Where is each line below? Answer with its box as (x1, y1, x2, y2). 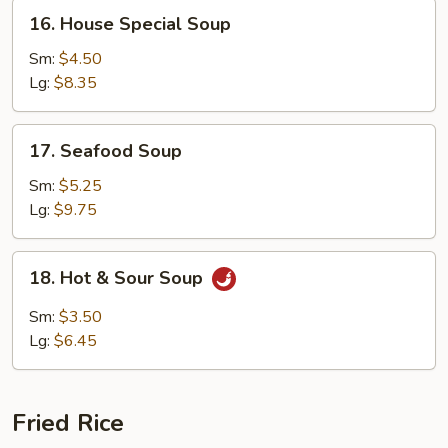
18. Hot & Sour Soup (29, 266, 208, 291)
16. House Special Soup (29, 12, 231, 36)
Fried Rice (12, 407, 124, 439)
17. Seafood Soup (29, 139, 182, 163)
